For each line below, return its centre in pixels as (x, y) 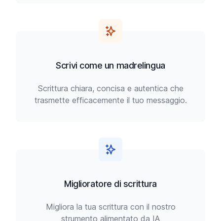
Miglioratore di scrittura (110, 184)
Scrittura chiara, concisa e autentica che (110, 88)
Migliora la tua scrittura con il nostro (110, 207)
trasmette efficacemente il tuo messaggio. (110, 100)
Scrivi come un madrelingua (110, 65)
